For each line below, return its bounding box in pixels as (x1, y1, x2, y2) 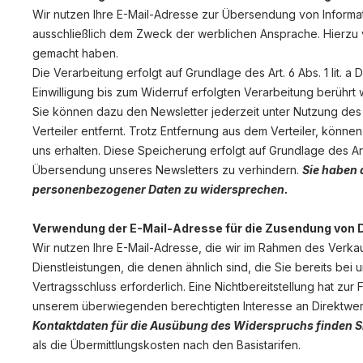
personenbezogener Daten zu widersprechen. (32, 182, 288, 196)
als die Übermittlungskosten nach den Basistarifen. (32, 338, 301, 352)
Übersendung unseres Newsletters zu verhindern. (32, 163, 302, 177)
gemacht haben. (32, 46, 118, 60)
